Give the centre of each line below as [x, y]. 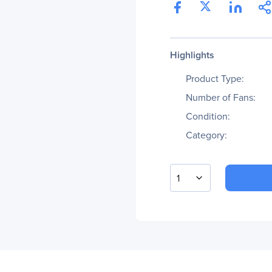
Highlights [192, 55]
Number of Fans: [221, 97]
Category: [206, 135]
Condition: [208, 116]
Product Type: [215, 79]
